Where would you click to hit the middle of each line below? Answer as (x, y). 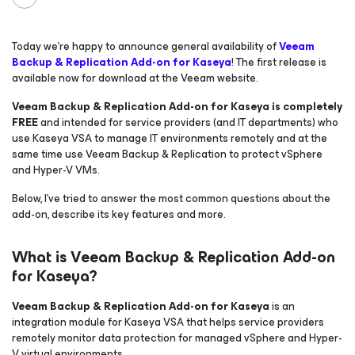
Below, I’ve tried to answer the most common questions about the (171, 198)
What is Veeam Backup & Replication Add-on (174, 257)
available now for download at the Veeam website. (135, 78)
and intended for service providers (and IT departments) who (188, 122)
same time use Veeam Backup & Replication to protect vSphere (167, 154)
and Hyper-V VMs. (56, 170)
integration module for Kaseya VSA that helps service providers (168, 322)
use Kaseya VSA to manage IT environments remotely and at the (170, 138)
